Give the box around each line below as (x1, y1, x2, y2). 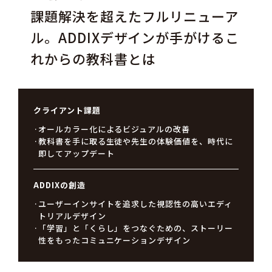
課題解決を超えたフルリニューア (30, 6, 239, 26)
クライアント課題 (33, 104, 101, 117)
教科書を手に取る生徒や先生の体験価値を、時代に (38, 135, 233, 148)
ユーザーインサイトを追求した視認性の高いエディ (38, 198, 233, 210)
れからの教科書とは (30, 49, 156, 69)
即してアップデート (38, 148, 115, 160)
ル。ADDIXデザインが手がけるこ (30, 27, 240, 47)
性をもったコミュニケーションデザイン (38, 234, 191, 246)
